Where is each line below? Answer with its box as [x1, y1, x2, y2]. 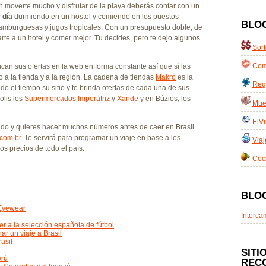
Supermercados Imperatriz [24, 94, 110, 103]
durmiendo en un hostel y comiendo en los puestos [12, 12, 179, 21]
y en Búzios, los [138, 94, 191, 103]
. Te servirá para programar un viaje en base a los [21, 134, 180, 142]
